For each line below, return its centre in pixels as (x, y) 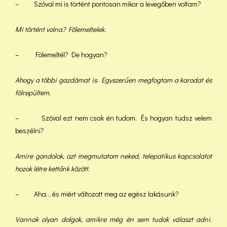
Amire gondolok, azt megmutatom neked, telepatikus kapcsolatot (113, 156)
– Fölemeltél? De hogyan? (61, 54)
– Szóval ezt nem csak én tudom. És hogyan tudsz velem (113, 118)
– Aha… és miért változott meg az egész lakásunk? (97, 194)
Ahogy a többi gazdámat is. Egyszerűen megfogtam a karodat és (113, 80)
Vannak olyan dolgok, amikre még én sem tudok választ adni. (113, 219)
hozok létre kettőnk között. (52, 168)
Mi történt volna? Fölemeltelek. (61, 29)
